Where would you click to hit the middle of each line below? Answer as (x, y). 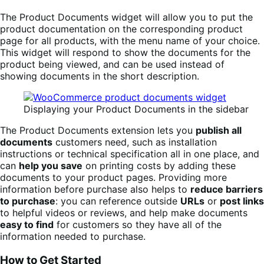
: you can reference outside (118, 201)
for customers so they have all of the (138, 225)
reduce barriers (227, 189)
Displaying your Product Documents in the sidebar (136, 109)
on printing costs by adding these (159, 166)
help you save (51, 166)
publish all (219, 131)
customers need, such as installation (135, 142)
